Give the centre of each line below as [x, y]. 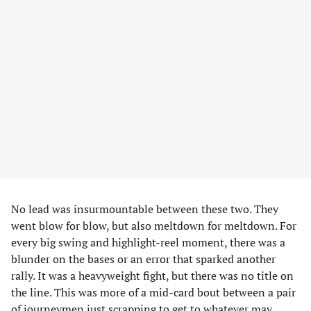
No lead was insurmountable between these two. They [145, 209]
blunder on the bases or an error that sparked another [143, 259]
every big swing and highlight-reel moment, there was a [148, 242]
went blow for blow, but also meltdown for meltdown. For [154, 226]
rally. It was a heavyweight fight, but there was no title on [152, 276]
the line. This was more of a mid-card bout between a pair [153, 292]
